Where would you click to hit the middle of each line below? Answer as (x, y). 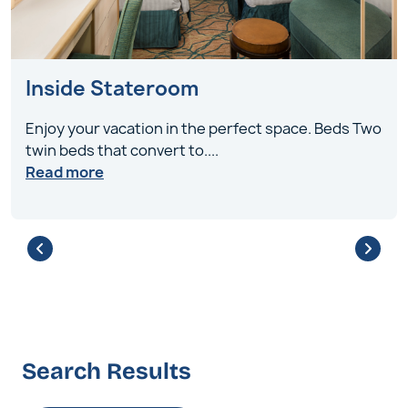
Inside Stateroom (112, 88)
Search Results (107, 372)
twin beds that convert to (115, 150)
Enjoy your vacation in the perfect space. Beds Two (204, 128)
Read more (65, 172)
